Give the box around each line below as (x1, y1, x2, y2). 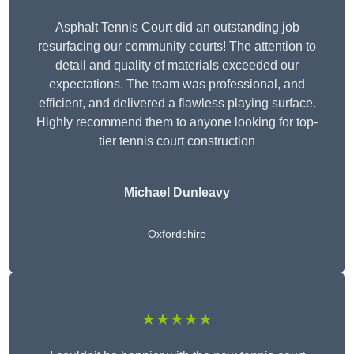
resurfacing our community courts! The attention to (38, 40, 316, 54)
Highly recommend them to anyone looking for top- (36, 115, 318, 130)
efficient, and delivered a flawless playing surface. (38, 96, 316, 111)
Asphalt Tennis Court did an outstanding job (55, 21, 299, 35)
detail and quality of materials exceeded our (55, 58, 299, 73)
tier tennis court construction (99, 134, 255, 149)
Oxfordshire (148, 228, 206, 241)
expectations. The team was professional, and (49, 77, 305, 92)
